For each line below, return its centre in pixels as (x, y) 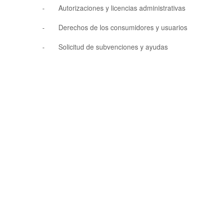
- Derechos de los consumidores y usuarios (115, 27)
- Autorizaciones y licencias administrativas (114, 8)
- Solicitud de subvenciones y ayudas (105, 47)
